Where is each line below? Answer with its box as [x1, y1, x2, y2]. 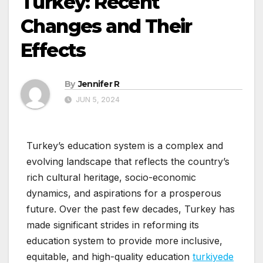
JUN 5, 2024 [74, 95, 120, 104]
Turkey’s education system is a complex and [26, 140, 223, 152]
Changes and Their [21, 15, 192, 38]
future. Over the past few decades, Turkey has [26, 203, 235, 215]
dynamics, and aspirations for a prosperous [26, 187, 221, 200]
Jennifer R [77, 79, 120, 90]
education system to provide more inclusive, [26, 235, 222, 247]
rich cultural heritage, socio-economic [26, 171, 196, 184]
